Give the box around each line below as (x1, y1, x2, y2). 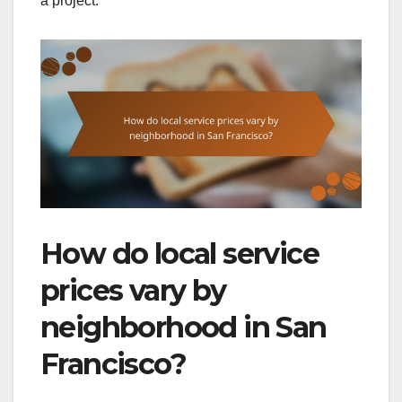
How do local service (40, 236, 319, 272)
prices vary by (40, 273, 226, 309)
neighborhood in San (40, 310, 327, 345)
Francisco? (40, 346, 186, 382)
